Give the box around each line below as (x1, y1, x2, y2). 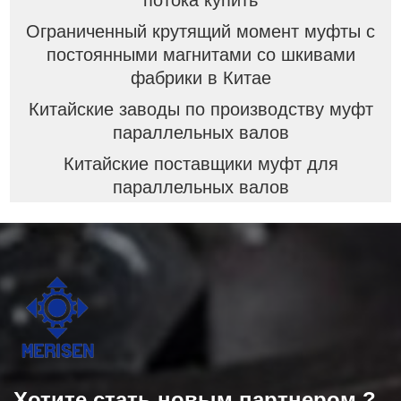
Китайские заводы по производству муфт (28, 98, 373, 119)
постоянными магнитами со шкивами (46, 44, 355, 64)
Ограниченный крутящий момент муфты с (26, 21, 375, 41)
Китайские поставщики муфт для (63, 153, 338, 174)
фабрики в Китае (130, 67, 271, 88)
